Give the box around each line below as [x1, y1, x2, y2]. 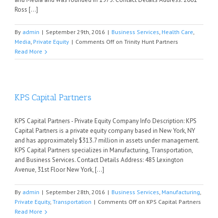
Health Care [162, 28, 193, 36]
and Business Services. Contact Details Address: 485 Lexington [15, 156, 183, 164]
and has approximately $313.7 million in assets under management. [15, 136, 199, 145]
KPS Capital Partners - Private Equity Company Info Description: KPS [15, 117, 197, 125]
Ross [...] [15, 5, 38, 14]
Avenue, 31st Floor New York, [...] [15, 165, 104, 174]
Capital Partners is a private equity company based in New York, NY [15, 127, 195, 135]
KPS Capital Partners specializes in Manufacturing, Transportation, [15, 146, 193, 154]
